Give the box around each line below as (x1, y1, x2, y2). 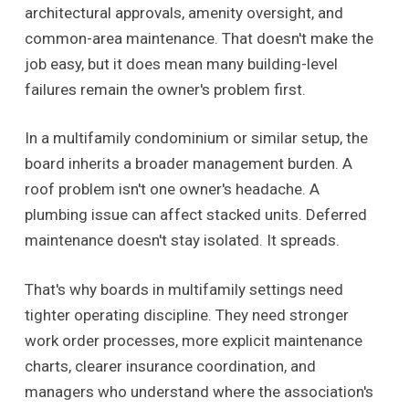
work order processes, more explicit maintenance (24, 330, 362, 350)
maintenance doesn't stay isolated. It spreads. (24, 231, 340, 250)
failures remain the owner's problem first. (24, 79, 306, 99)
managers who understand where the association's (24, 382, 373, 401)
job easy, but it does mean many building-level (24, 54, 338, 73)
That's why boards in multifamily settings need (24, 279, 343, 299)
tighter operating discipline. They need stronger (24, 305, 349, 324)
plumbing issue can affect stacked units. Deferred (24, 205, 367, 225)
